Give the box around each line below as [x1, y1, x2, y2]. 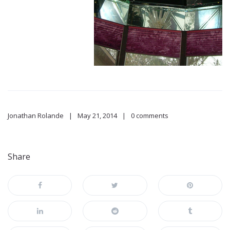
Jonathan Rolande [8, 111, 64, 121]
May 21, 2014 [78, 111, 117, 121]
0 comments [131, 111, 168, 121]
